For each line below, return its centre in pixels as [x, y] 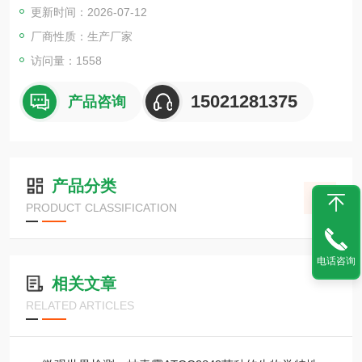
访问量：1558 [66, 61]
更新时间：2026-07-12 [89, 12]
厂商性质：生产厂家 [82, 36]
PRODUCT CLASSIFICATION [101, 208]
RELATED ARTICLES [80, 305]
